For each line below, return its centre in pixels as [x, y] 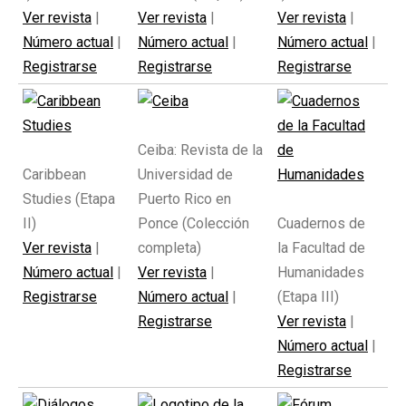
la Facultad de [321, 248]
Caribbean [54, 174]
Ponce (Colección [193, 223]
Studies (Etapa [69, 199]
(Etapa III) [308, 297]
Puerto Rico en [184, 199]
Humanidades [321, 272]
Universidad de [185, 174]
